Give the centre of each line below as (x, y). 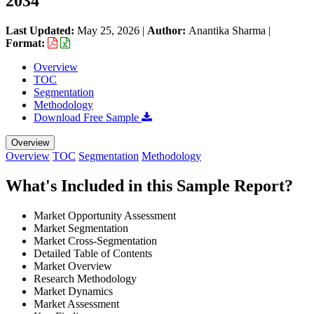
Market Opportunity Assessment (105, 215)
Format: (27, 43)
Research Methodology (85, 278)
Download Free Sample (88, 117)
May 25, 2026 (108, 30)
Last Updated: (41, 30)
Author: (168, 30)
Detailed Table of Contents (93, 253)
